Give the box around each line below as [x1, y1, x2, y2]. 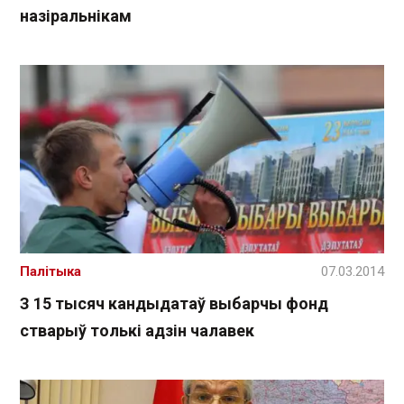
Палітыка [20, 262, 81, 280]
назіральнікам [20, 6, 132, 26]
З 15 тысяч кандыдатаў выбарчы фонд [20, 293, 328, 313]
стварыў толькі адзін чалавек [20, 320, 254, 340]
